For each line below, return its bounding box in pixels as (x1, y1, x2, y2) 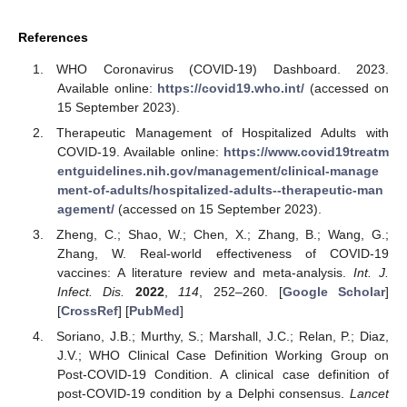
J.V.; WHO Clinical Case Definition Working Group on (56, 348, 389, 363)
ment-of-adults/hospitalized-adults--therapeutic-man (56, 182, 383, 197)
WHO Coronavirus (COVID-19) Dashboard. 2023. (56, 61, 389, 76)
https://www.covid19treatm (223, 144, 389, 159)
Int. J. (353, 265, 390, 281)
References (18, 30, 88, 45)
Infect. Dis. (56, 284, 125, 300)
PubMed (128, 303, 180, 319)
